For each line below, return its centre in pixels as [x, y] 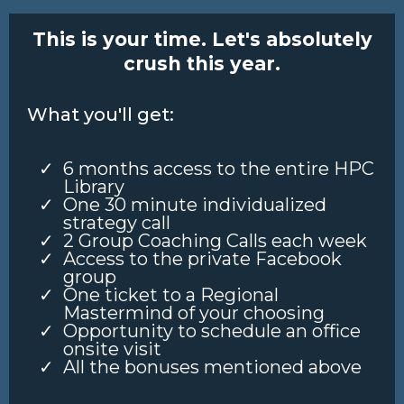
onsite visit [112, 349]
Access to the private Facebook [202, 259]
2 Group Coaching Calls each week [215, 241]
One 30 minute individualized [195, 205]
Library [94, 187]
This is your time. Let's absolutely [202, 39]
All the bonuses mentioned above [212, 367]
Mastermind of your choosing [194, 313]
